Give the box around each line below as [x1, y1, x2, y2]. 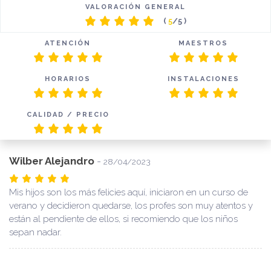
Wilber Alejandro [9, 155, 94, 168]
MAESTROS [178, 39, 228, 48]
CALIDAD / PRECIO [26, 111, 109, 119]
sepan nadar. [9, 227, 62, 238]
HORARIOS [45, 75, 91, 83]
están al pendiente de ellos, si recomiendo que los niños [9, 214, 238, 225]
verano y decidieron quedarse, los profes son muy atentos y [9, 200, 253, 212]
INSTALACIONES [167, 75, 240, 83]
